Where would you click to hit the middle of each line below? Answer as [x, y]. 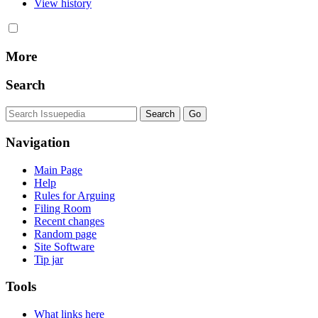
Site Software [64, 246]
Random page [65, 234]
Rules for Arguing [75, 195]
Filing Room [62, 208]
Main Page [58, 170]
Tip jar [49, 259]
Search [26, 85]
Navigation [38, 142]
